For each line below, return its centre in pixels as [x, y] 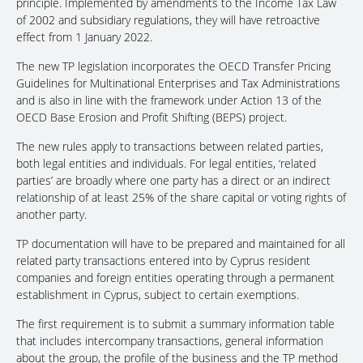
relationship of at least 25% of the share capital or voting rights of [181, 198]
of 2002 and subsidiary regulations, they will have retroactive [168, 20]
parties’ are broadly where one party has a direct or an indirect [173, 181]
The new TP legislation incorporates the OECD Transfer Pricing [173, 66]
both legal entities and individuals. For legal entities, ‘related [166, 164]
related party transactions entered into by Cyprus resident [163, 261]
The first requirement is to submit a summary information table [175, 324]
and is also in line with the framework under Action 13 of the [169, 100]
